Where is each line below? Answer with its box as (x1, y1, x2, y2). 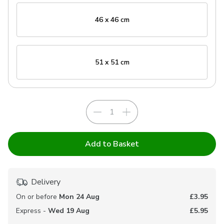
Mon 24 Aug (59, 191, 99, 201)
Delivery (31, 176, 60, 187)
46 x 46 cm (94, 14, 129, 24)
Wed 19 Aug (48, 205, 89, 215)
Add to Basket (85, 138, 139, 149)
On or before (16, 191, 59, 201)
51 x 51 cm (94, 57, 129, 67)
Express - (16, 205, 48, 215)
